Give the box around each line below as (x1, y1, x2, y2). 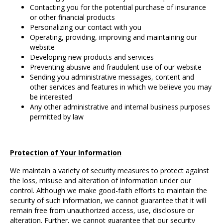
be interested (30, 92, 72, 102)
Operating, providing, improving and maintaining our (30, 32, 197, 42)
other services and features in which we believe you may (30, 82, 212, 92)
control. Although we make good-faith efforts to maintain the (10, 186, 207, 196)
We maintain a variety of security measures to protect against (10, 166, 209, 176)
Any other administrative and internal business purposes (30, 102, 210, 112)
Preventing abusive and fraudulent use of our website (30, 62, 202, 72)
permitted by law (30, 112, 84, 122)
